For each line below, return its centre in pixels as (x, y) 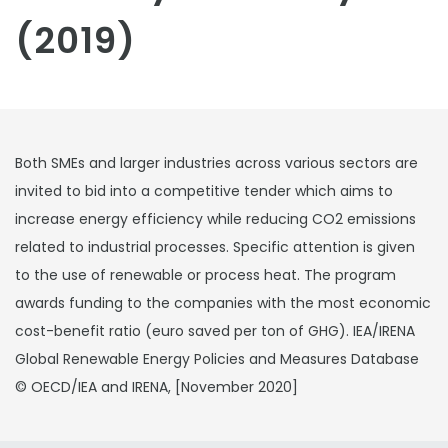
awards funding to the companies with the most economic (223, 303)
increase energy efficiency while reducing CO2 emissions (215, 219)
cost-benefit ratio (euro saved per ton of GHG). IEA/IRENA (215, 331)
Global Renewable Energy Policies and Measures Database (217, 359)
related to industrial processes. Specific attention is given (215, 247)
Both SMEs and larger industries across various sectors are (216, 163)
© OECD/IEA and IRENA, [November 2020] (156, 387)
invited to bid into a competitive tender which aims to (204, 191)
